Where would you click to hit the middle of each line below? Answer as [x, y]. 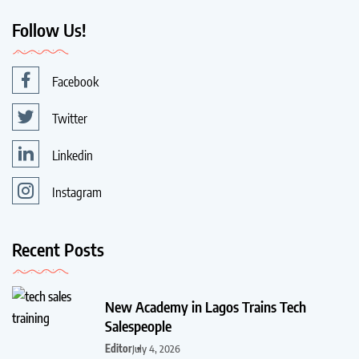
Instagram [77, 193]
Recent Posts [58, 250]
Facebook [75, 82]
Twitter [70, 119]
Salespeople [138, 326]
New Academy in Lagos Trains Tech [206, 307]
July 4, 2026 [156, 349]
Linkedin [73, 156]
